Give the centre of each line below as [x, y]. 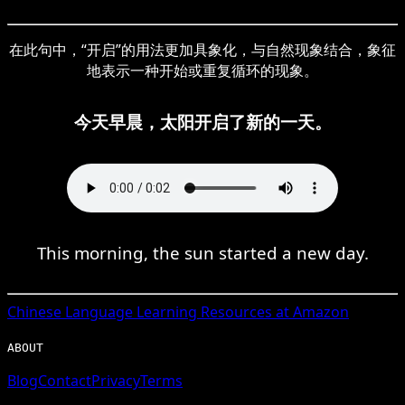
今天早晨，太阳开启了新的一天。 [202, 121]
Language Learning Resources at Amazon [205, 311]
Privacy [116, 380]
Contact [65, 380]
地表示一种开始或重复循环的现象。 [202, 70]
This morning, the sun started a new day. [202, 252]
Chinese [34, 311]
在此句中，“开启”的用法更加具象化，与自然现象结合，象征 [202, 49]
